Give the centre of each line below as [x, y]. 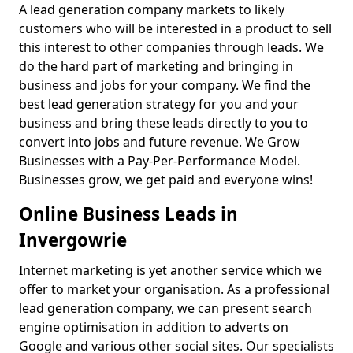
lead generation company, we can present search [165, 308]
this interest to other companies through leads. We [171, 48]
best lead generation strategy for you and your [159, 104]
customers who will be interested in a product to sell [175, 29]
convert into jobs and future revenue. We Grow [160, 142]
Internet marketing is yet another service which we [171, 271]
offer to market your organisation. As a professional [174, 290]
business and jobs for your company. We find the [165, 85]
